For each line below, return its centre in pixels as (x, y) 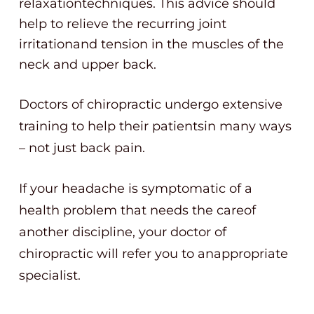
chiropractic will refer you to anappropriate (153, 254)
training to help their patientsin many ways (155, 126)
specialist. (50, 275)
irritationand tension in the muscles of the (151, 44)
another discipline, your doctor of (123, 232)
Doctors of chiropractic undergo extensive (151, 104)
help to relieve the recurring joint (123, 24)
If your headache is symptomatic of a (136, 189)
